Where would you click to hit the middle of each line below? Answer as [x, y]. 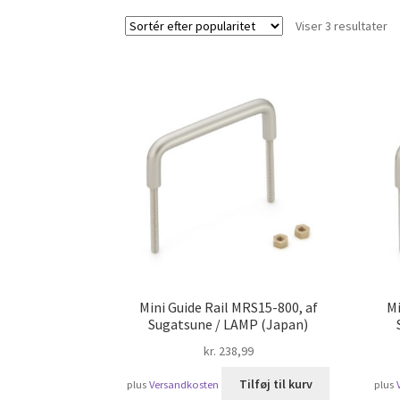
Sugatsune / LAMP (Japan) [229, 325]
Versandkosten [183, 385]
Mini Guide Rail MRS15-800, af [228, 308]
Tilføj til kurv [275, 384]
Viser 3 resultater [342, 25]
